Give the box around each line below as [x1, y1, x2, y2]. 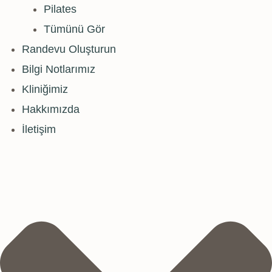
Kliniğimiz [22, 83, 68, 95]
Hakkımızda [22, 103, 80, 115]
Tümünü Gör [44, 22, 105, 35]
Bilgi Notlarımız [22, 63, 95, 75]
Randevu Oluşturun [22, 42, 116, 55]
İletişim [22, 123, 56, 135]
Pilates [44, 2, 76, 15]
